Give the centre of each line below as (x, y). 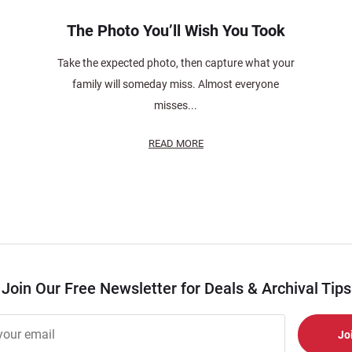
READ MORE (176, 143)
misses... (176, 105)
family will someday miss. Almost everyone (176, 84)
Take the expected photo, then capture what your (176, 62)
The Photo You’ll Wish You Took (176, 30)
